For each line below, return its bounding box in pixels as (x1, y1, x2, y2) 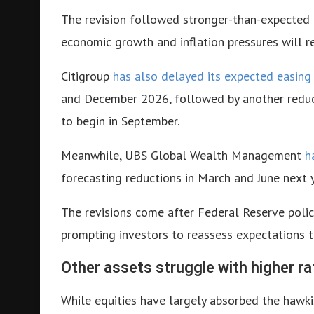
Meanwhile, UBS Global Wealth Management (61, 146, 305, 163)
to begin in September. (61, 112, 179, 129)
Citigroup (61, 67, 113, 84)
